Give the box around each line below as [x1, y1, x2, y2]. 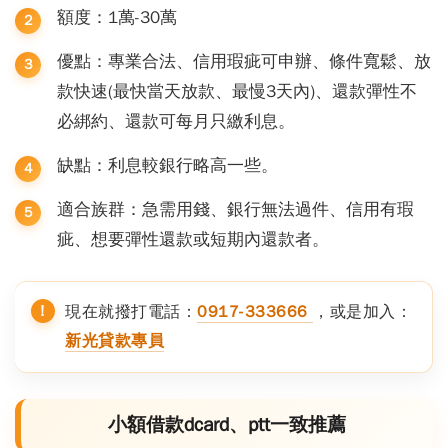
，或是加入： [313, 301, 412, 322]
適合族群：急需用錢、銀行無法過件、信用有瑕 [57, 198, 414, 220]
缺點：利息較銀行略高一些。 [57, 154, 278, 176]
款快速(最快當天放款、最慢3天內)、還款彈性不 [57, 80, 417, 102]
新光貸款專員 [65, 330, 164, 351]
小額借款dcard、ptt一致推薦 [108, 412, 346, 437]
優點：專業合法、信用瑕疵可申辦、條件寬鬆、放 [57, 50, 431, 72]
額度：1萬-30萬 [57, 6, 177, 28]
